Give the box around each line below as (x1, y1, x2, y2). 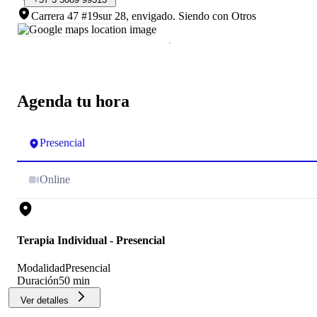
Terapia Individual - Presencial (17, 234, 165, 247)
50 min (59, 275, 90, 287)
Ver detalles (21, 295, 69, 306)
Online (40, 173, 70, 185)
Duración (17, 275, 59, 287)
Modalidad (17, 262, 65, 275)
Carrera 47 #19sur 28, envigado (31, 10, 173, 23)
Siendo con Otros (178, 10, 256, 23)
